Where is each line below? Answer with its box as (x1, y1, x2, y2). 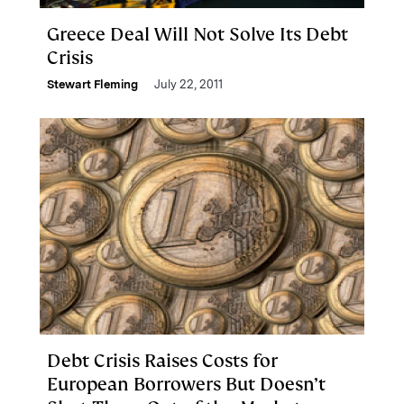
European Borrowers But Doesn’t (47, 372, 326, 396)
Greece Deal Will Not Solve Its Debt (47, 23, 348, 46)
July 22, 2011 (154, 78, 223, 91)
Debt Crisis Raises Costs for (47, 349, 278, 372)
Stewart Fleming (47, 78, 138, 91)
